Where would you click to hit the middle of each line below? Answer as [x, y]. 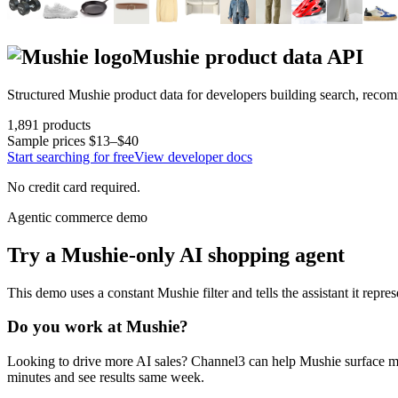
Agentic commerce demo [77, 217]
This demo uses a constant [82, 292]
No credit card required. [74, 187]
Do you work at [67, 327]
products [65, 124]
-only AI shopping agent [237, 255]
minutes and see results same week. [106, 378]
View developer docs [193, 156]
